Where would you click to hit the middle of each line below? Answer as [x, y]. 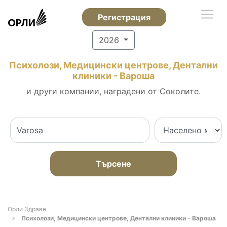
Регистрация [124, 17]
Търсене [113, 164]
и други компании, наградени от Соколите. [113, 91]
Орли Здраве [27, 209]
